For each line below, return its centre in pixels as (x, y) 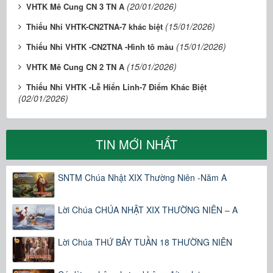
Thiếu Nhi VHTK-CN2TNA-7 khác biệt (94, 26)
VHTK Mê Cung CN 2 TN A (75, 66)
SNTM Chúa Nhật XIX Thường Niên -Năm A (142, 177)
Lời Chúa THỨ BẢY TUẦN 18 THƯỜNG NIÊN (145, 242)
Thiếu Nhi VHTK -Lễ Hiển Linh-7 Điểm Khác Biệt (116, 87)
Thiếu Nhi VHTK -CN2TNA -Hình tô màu (100, 46)
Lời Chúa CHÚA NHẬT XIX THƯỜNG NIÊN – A (148, 209)
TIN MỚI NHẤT (136, 144)
